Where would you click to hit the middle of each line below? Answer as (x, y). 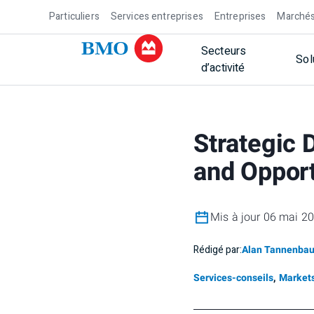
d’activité (223, 68)
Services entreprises (157, 16)
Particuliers (74, 16)
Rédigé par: (218, 250)
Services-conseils (233, 278)
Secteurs (224, 51)
